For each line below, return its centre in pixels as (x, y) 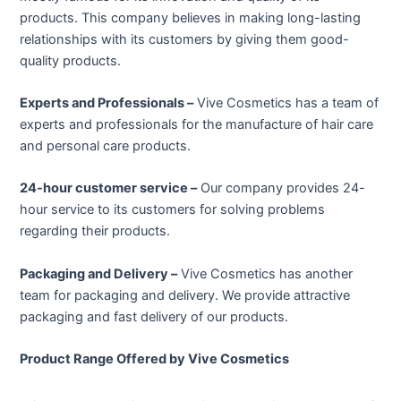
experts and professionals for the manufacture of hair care (197, 125)
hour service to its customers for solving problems (173, 210)
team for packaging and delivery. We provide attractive (185, 295)
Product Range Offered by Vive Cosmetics (155, 359)
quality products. (71, 60)
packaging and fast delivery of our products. (154, 316)
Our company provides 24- (282, 188)
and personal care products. (106, 146)
